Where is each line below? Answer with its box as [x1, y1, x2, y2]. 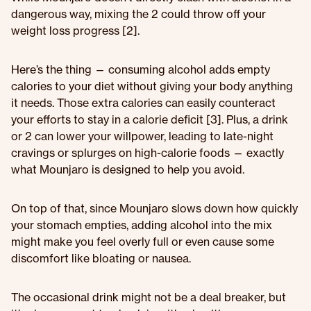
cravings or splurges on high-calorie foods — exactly [11, 146, 284, 160]
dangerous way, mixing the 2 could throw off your [11, 7, 266, 21]
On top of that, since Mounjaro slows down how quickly [11, 201, 298, 215]
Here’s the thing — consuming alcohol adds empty [11, 62, 270, 76]
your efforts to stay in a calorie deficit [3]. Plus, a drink [11, 112, 288, 126]
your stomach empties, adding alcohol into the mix [11, 218, 272, 232]
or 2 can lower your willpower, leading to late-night [11, 129, 274, 143]
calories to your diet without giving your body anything [11, 79, 293, 93]
